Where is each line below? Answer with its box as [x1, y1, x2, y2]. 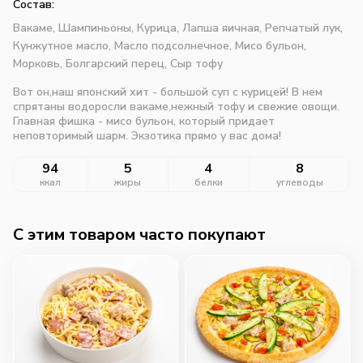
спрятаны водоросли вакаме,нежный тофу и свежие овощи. [13, 98, 340, 114]
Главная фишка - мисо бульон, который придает [13, 113, 275, 129]
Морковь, [13, 55, 66, 71]
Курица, [137, 19, 182, 36]
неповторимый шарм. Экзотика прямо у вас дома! [13, 127, 288, 143]
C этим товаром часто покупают [13, 223, 266, 246]
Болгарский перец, [66, 55, 170, 71]
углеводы [275, 175, 323, 189]
